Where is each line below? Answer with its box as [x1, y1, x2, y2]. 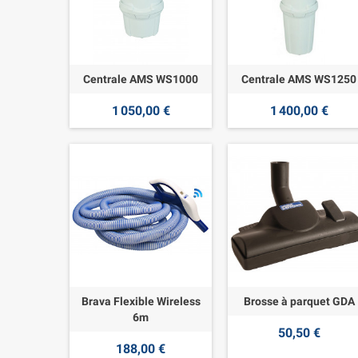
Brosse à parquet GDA [243, 294, 355, 308]
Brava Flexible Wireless [81, 294, 201, 308]
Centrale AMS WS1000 [83, 73, 199, 86]
